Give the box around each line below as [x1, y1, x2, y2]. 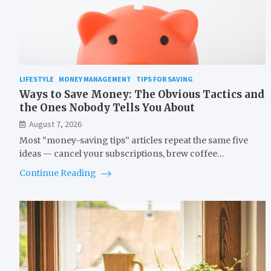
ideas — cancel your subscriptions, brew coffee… [19, 148, 224, 160]
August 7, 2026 [29, 119, 82, 130]
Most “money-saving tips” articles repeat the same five [19, 135, 248, 146]
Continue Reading [19, 168, 98, 179]
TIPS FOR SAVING [136, 74, 193, 84]
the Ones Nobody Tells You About [19, 101, 195, 115]
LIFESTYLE [19, 74, 54, 84]
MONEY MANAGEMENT [59, 74, 131, 84]
